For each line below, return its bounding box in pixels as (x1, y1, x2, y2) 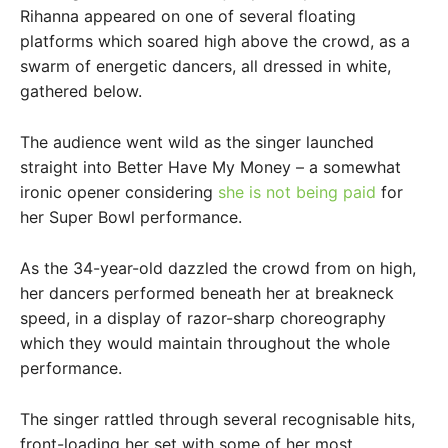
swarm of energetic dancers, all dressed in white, (20, 56, 391, 77)
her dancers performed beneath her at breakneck (20, 283, 394, 304)
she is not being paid (218, 182, 376, 203)
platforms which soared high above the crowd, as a (20, 31, 410, 52)
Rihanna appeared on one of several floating (20, 6, 356, 27)
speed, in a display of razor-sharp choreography (20, 308, 386, 329)
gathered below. (20, 81, 142, 102)
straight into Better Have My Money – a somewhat (20, 157, 401, 178)
